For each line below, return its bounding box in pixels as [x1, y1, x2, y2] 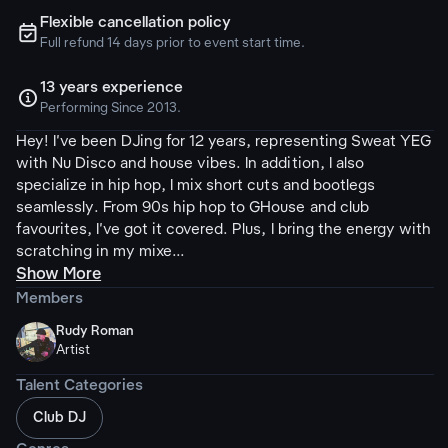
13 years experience [40, 80, 184, 96]
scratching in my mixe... [16, 244, 186, 260]
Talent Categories [16, 378, 143, 394]
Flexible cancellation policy [40, 15, 232, 31]
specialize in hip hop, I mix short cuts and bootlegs [16, 178, 375, 194]
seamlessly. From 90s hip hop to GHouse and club [16, 200, 369, 216]
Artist [56, 344, 91, 357]
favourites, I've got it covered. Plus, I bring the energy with [16, 222, 431, 238]
